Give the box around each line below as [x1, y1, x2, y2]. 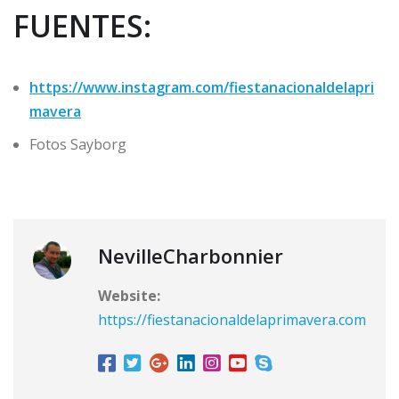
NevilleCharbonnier [98, 241, 283, 269]
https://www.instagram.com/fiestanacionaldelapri [29, 77, 374, 97]
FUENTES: [13, 4, 151, 46]
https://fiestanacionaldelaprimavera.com [98, 309, 366, 330]
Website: [98, 285, 160, 305]
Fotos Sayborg [29, 134, 126, 154]
